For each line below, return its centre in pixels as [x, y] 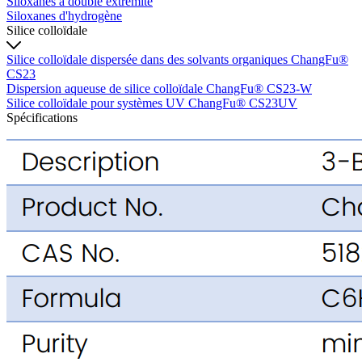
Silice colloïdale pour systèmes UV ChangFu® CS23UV [152, 103]
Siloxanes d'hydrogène [64, 15]
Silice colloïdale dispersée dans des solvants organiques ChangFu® [177, 59]
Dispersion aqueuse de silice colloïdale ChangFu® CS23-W [159, 88]
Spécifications [42, 117]
